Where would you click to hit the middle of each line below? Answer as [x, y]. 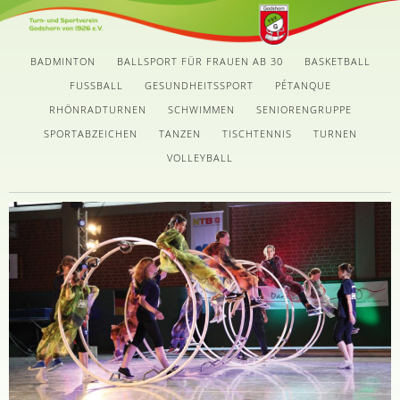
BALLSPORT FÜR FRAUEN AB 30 [200, 61]
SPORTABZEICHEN [90, 133]
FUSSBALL [96, 85]
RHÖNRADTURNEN [97, 109]
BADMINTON [62, 61]
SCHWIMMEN [201, 109]
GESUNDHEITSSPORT [199, 85]
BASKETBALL [337, 61]
